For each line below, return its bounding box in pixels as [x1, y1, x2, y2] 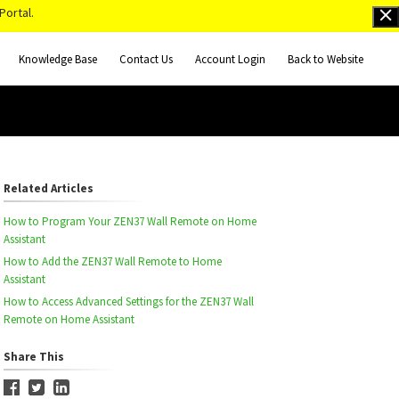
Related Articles [3, 181, 94, 196]
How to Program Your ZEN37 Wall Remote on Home [3, 214, 256, 229]
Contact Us [119, 51, 173, 67]
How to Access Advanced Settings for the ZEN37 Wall [3, 294, 254, 309]
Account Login [195, 51, 265, 67]
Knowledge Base [19, 51, 97, 67]
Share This [3, 349, 64, 364]
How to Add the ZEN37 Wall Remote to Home [3, 254, 222, 269]
